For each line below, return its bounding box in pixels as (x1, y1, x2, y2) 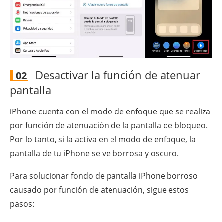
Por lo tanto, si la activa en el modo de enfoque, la (10, 133, 196, 145)
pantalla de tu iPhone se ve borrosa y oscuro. (10, 147, 179, 159)
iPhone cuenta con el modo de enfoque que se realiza (10, 106, 210, 117)
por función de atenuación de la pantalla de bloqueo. (10, 119, 208, 131)
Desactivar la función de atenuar (32, 67, 200, 82)
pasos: (10, 198, 34, 209)
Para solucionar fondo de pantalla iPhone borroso (10, 170, 198, 181)
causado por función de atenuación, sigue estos (10, 184, 189, 195)
